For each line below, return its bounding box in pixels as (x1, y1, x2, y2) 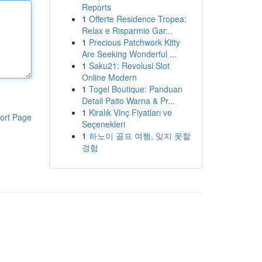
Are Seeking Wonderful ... (81, 48, 177, 60)
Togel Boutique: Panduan (88, 83, 182, 95)
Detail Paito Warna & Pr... (81, 95, 175, 106)
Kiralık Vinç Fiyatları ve (88, 106, 172, 118)
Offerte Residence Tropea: (88, 13, 187, 25)
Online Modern (81, 71, 137, 83)
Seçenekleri (81, 118, 125, 130)
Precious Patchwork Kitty (88, 36, 180, 48)
